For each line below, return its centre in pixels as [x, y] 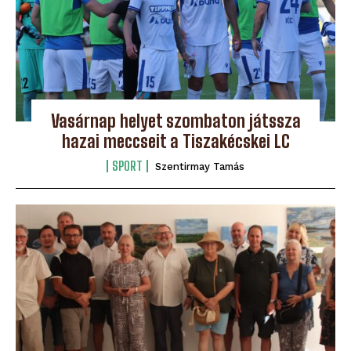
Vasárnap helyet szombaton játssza [175, 121]
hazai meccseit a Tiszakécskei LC [175, 141]
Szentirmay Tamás [200, 166]
